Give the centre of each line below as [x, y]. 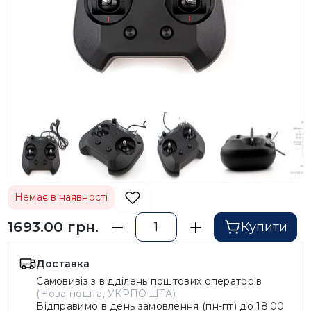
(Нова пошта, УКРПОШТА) [106, 293]
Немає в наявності [61, 197]
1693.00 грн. [53, 227]
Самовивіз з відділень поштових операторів [149, 281]
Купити [264, 227]
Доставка [63, 263]
